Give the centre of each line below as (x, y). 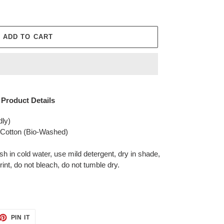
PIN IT (20, 217)
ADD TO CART (28, 37)
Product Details (28, 100)
